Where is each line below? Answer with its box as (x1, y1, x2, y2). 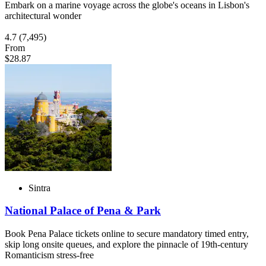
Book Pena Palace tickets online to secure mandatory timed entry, (5, 228, 249, 239)
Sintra (28, 182, 50, 193)
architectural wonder (5, 10, 81, 21)
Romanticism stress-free (5, 249, 94, 260)
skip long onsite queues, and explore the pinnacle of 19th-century (5, 239, 248, 249)
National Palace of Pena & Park (5, 204, 161, 217)
